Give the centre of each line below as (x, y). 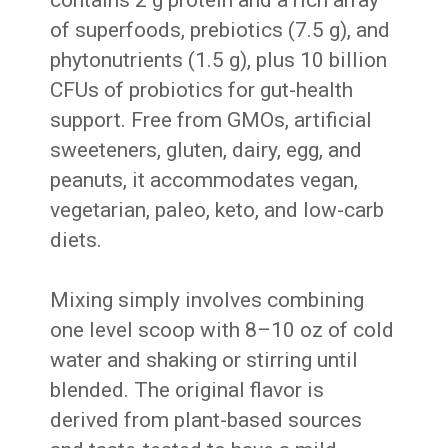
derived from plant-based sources (206, 419)
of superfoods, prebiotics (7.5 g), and (220, 29)
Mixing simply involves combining (207, 299)
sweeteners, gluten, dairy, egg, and (206, 149)
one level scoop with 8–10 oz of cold (222, 329)
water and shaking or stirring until (204, 359)
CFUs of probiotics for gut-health (202, 89)
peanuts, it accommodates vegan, (204, 179)
